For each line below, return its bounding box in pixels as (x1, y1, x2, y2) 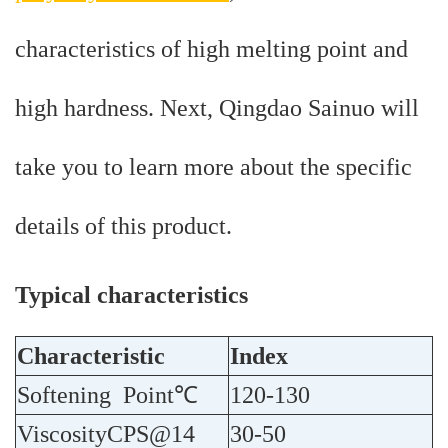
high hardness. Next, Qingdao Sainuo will (15, 95, 419, 122)
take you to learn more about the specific (15, 154, 412, 181)
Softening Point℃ (17, 382, 198, 409)
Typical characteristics (15, 282, 248, 309)
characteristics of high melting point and (15, 36, 408, 63)
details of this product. (15, 213, 232, 240)
